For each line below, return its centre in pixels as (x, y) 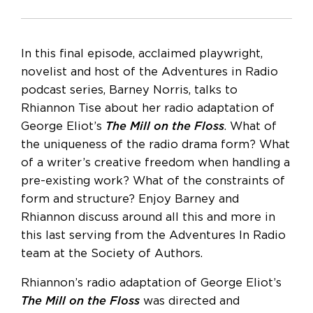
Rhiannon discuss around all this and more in (148, 217)
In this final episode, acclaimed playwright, (142, 53)
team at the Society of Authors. (112, 253)
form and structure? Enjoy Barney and (130, 199)
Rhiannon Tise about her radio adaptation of (148, 108)
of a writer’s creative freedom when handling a (155, 162)
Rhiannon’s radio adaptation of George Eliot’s (151, 283)
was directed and (190, 301)
